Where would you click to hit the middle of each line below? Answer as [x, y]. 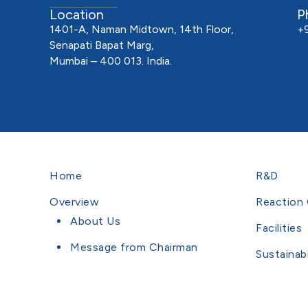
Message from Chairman [134, 247]
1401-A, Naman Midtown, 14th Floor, [142, 29]
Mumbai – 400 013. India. [111, 60]
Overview [74, 201]
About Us [95, 221]
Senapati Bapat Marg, [102, 45]
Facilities [279, 228]
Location [77, 14]
